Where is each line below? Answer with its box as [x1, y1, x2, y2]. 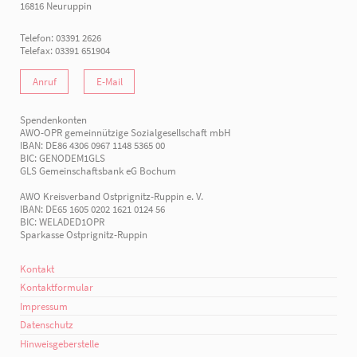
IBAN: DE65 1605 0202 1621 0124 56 [20, 202, 166, 215]
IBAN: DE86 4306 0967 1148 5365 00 [20, 138, 166, 151]
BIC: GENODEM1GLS [20, 151, 106, 164]
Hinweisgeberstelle [20, 336, 100, 350]
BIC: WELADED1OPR [20, 214, 105, 228]
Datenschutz [20, 318, 74, 331]
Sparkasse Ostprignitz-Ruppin [20, 227, 148, 241]
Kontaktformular [20, 280, 94, 294]
